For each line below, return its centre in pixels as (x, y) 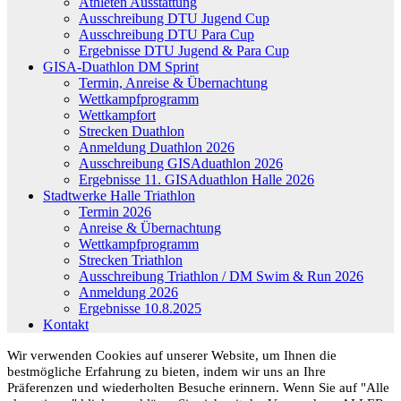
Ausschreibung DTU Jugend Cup (174, 18)
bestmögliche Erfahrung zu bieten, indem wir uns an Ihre (166, 371)
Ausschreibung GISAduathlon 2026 (181, 163)
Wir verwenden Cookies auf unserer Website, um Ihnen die (172, 355)
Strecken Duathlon (132, 131)
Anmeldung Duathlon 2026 (157, 147)
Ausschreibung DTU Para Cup (166, 34)
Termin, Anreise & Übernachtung (173, 82)
